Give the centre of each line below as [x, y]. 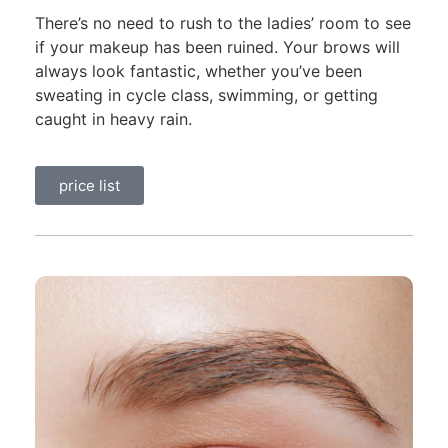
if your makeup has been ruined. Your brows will [217, 47]
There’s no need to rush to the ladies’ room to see [223, 23]
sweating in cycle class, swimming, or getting [206, 95]
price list [89, 185]
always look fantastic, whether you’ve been [198, 71]
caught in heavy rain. [113, 119]
